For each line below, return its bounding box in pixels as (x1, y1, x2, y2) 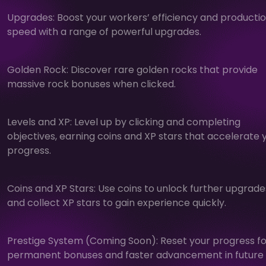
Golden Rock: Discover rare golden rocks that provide (7, 62, 258, 77)
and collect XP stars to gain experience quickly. (7, 195, 226, 210)
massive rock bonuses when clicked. (7, 77, 176, 91)
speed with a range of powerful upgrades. (7, 24, 201, 39)
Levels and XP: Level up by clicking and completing (7, 115, 240, 129)
